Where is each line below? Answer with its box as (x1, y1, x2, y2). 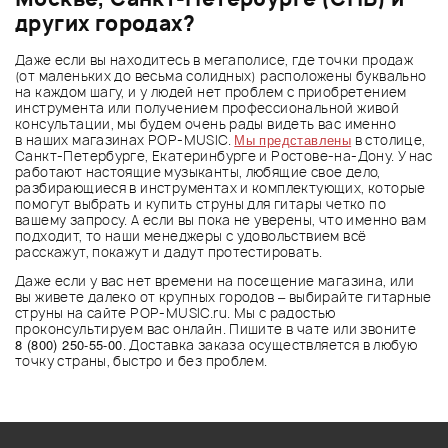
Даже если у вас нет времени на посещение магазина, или (15, 271, 415, 290)
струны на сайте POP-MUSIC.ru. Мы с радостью (15, 303, 336, 322)
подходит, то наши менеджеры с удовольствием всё (15, 226, 367, 245)
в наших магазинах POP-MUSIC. (15, 130, 235, 149)
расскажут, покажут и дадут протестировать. (15, 242, 323, 261)
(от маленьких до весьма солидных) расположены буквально (15, 66, 427, 85)
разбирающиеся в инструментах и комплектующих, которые (15, 178, 426, 197)
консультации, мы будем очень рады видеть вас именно (15, 114, 396, 133)
